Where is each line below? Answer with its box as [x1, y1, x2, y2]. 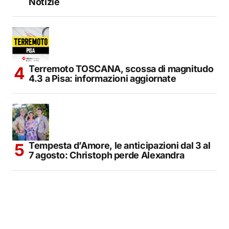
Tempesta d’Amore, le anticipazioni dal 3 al [29, 140, 211, 151]
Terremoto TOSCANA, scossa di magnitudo [29, 63, 214, 74]
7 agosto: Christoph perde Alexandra [29, 149, 185, 161]
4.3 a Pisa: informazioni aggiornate [29, 73, 176, 84]
